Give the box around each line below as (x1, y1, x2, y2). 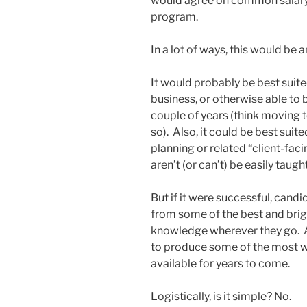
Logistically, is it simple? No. (151, 290, 291, 304)
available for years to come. (151, 257, 290, 271)
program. (151, 10, 198, 24)
